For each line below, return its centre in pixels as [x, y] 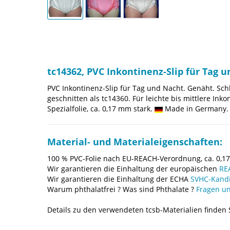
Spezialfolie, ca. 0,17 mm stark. [101, 109]
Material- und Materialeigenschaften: [135, 142]
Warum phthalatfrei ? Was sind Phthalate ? [122, 189]
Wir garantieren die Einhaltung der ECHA [119, 179]
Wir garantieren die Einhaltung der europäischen [133, 169]
